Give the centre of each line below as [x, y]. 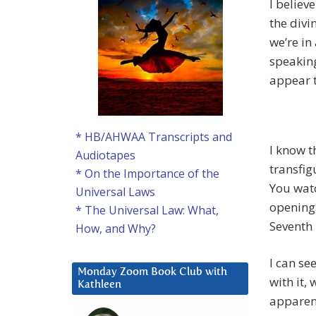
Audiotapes [105, 156]
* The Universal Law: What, [147, 211]
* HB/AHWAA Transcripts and [154, 137]
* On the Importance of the [147, 174]
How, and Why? [116, 229]
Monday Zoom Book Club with [152, 272]
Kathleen [99, 285]
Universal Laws [115, 192]
